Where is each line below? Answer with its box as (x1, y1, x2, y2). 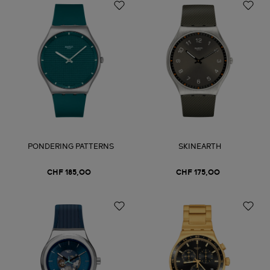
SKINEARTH (178, 143, 221, 151)
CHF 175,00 (175, 169, 220, 177)
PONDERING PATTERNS (27, 143, 114, 151)
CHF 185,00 (46, 169, 91, 177)
